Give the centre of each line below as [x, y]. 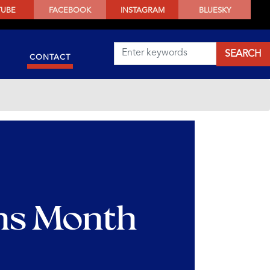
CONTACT [50, 57]
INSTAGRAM [142, 10]
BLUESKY [215, 10]
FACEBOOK [70, 10]
